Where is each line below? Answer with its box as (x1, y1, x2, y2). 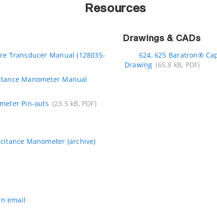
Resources (85, 3, 147, 15)
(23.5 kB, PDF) (52, 99, 96, 108)
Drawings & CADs (123, 34, 201, 43)
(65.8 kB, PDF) (155, 60, 200, 69)
